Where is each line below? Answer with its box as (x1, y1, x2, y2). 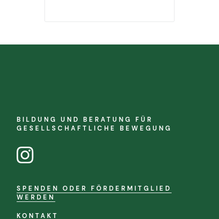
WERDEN (17, 193, 55, 201)
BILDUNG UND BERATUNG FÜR (17, 115, 153, 124)
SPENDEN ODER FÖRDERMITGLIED (17, 184, 172, 193)
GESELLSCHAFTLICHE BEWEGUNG (17, 124, 172, 132)
